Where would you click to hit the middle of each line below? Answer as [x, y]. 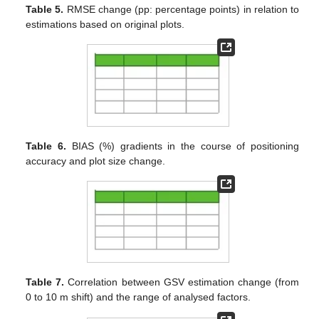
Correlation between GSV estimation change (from [182, 282]
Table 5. [45, 10]
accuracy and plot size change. [96, 161]
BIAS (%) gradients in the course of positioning [182, 146]
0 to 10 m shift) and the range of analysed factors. [138, 297]
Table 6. [46, 146]
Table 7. [45, 282]
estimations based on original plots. [105, 25]
